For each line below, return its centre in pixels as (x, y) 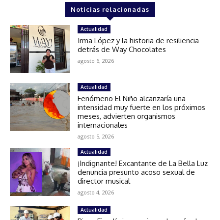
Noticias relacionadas (110, 10)
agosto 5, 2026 (96, 137)
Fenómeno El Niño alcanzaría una (132, 99)
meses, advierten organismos (127, 116)
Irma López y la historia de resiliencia (138, 41)
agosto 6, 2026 (96, 61)
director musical (104, 181)
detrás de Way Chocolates (122, 50)
